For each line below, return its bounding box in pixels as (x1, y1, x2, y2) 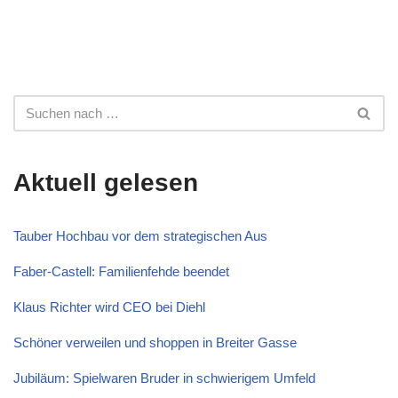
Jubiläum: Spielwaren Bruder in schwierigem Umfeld (13, 370, 315, 386)
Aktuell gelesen (13, 169, 198, 197)
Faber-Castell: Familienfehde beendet (13, 264, 229, 280)
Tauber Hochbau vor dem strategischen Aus (13, 228, 267, 244)
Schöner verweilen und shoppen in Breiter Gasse (13, 335, 297, 351)
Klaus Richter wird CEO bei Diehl (13, 299, 205, 315)
